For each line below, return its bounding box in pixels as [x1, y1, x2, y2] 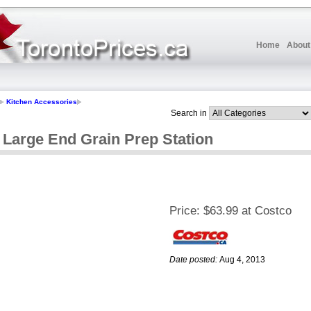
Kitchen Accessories [6, 98, 77, 106]
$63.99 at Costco [203, 204, 292, 218]
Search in [171, 108, 207, 118]
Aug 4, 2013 [219, 255, 265, 265]
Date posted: [169, 255, 217, 265]
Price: [169, 204, 200, 218]
